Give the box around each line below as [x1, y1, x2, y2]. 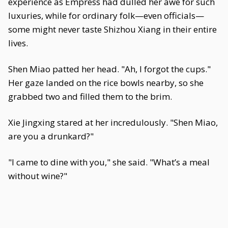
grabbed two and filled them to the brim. [8, 91, 172, 102]
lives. [8, 37, 28, 49]
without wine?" [8, 170, 67, 182]
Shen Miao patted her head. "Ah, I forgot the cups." [8, 63, 211, 75]
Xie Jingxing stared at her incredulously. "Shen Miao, [8, 117, 218, 128]
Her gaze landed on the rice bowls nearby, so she [8, 77, 204, 89]
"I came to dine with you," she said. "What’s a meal [8, 156, 210, 168]
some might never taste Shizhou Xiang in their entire [8, 23, 217, 35]
